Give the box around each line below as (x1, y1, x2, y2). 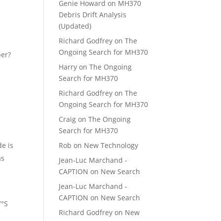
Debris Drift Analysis (59, 10, 127, 19)
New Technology (84, 141, 139, 150)
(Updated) (59, 21, 92, 31)
